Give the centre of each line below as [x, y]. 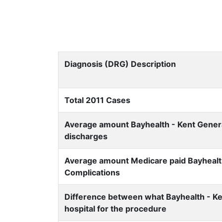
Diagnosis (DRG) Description [120, 64]
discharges [86, 136]
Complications [92, 172]
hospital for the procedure [115, 209]
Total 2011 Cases [97, 100]
